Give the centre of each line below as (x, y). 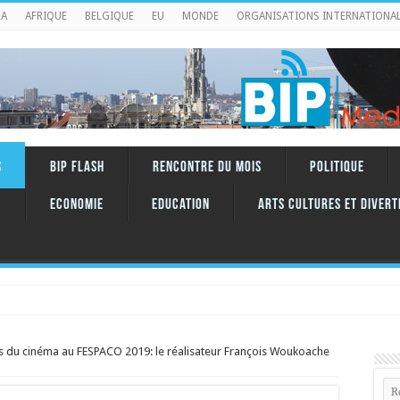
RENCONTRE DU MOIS (207, 167)
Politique (337, 167)
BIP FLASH (77, 167)
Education (181, 205)
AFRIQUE (46, 16)
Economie (77, 205)
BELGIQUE (109, 16)
